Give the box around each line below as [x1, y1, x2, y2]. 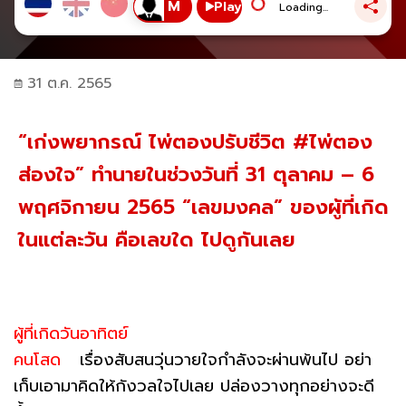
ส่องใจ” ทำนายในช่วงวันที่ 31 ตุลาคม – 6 [18, 159, 374, 189]
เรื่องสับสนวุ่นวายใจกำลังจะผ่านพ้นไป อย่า [67, 346, 372, 372]
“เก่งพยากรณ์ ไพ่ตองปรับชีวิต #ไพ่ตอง [18, 126, 372, 157]
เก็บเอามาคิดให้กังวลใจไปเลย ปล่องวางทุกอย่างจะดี [14, 372, 374, 399]
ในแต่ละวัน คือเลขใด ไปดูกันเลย [18, 224, 295, 255]
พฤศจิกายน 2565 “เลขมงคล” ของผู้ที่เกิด [18, 191, 389, 222]
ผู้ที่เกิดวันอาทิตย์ [14, 320, 128, 346]
